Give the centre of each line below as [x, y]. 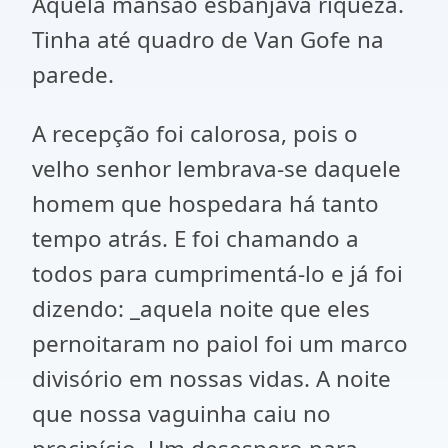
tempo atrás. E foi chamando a [195, 238]
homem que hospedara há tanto [205, 203]
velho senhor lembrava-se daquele [216, 168]
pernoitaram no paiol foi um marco [220, 343]
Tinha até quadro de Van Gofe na [208, 39]
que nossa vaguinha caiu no [181, 413]
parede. [73, 74]
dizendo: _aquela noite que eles [201, 308]
